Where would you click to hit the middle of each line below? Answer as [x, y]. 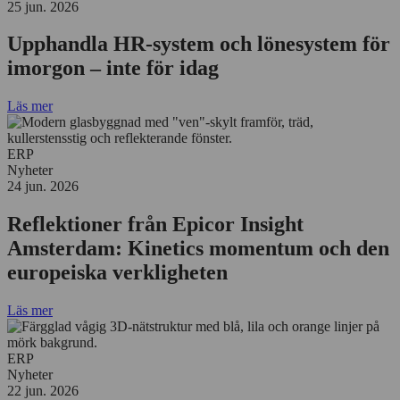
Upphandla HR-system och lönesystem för [199, 44]
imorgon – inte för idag [113, 68]
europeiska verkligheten [117, 273]
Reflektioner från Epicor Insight [155, 225]
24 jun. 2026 [43, 187]
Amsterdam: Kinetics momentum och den [198, 249]
